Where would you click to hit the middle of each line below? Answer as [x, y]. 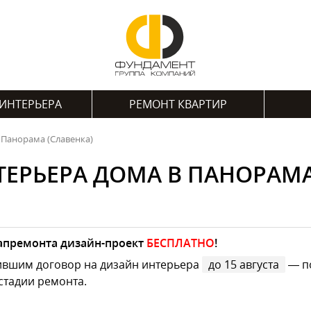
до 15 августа [244, 264]
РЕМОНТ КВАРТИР [178, 104]
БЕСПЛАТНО [180, 243]
